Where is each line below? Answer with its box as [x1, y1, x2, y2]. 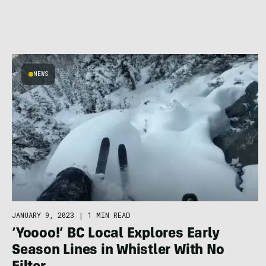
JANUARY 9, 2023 [12, 210, 74, 220]
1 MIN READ [88, 210, 130, 220]
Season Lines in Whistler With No [12, 243, 224, 258]
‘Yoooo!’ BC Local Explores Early [12, 227, 220, 242]
